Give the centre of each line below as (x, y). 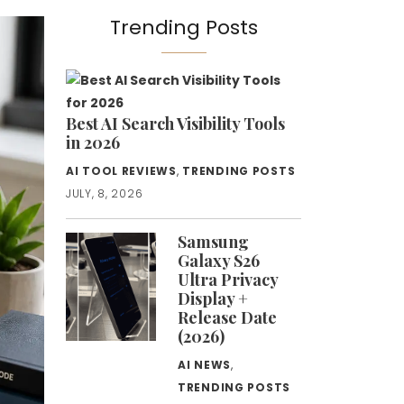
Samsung (213, 242)
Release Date (227, 317)
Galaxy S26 (219, 261)
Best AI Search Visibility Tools (175, 124)
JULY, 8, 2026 (105, 193)
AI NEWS (205, 365)
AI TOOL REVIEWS (121, 171)
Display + (213, 298)
